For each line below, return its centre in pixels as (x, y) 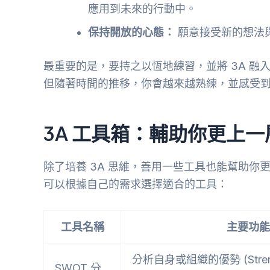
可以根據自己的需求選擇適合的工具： (136, 184)
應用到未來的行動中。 (142, 9)
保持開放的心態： (131, 33)
